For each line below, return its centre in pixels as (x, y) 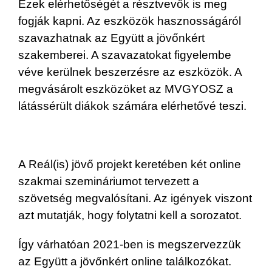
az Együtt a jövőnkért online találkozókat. (125, 261)
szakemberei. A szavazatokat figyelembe (125, 55)
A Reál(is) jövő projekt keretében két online (130, 164)
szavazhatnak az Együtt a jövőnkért (111, 38)
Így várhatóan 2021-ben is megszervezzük (130, 244)
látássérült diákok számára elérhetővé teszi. (132, 106)
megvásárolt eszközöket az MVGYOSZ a (126, 89)
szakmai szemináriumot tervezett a (109, 181)
